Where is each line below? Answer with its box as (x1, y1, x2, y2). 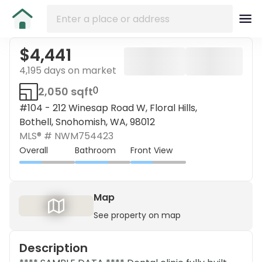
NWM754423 (54, 129, 113, 143)
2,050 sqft (38, 84, 93, 99)
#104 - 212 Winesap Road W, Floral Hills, (19, 101, 197, 115)
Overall (19, 144, 48, 156)
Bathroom (75, 144, 116, 156)
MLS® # (19, 129, 52, 143)
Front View (130, 144, 173, 156)
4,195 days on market (19, 64, 116, 77)
